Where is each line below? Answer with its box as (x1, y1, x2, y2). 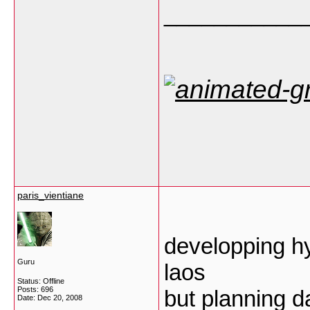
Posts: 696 (17, 285, 53, 293)
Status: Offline (17, 277, 64, 285)
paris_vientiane (17, 190, 84, 201)
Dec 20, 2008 (37, 293, 82, 302)
